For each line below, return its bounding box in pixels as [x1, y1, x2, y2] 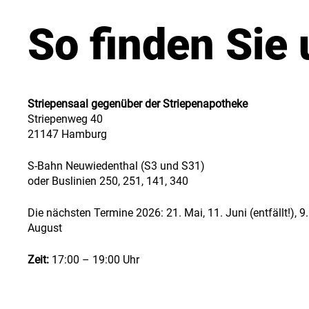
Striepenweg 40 [28, 112, 103, 126]
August [28, 221, 62, 235]
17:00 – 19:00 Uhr [49, 253, 139, 267]
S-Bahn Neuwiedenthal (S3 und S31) [28, 159, 205, 173]
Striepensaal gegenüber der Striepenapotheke [28, 97, 248, 111]
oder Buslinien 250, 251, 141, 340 [28, 175, 188, 188]
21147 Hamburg [28, 128, 107, 141]
